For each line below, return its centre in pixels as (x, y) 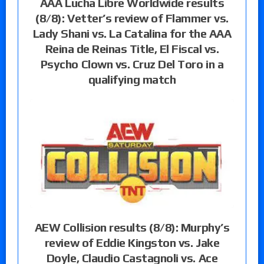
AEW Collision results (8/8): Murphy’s (132, 227)
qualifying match (132, 80)
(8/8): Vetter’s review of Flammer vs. (132, 18)
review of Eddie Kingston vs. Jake (132, 243)
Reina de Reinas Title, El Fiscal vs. (132, 49)
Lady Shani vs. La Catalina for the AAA (132, 34)
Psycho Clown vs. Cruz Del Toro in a (132, 64)
